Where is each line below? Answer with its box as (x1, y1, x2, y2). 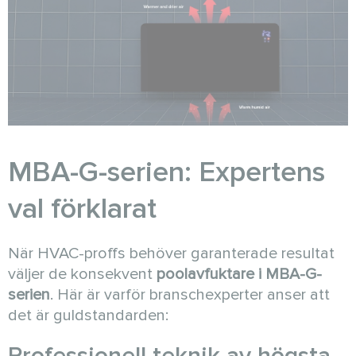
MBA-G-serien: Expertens (8, 155, 325, 190)
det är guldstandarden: (8, 306, 168, 325)
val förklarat (8, 192, 157, 226)
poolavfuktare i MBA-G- (157, 265, 322, 284)
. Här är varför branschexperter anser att (50, 285, 330, 304)
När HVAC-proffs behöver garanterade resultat (8, 244, 335, 263)
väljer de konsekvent (8, 265, 157, 284)
